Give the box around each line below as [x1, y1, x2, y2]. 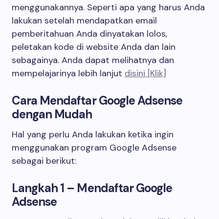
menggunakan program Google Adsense [12, 142, 176, 153]
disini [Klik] [125, 67, 166, 79]
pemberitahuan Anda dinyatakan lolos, [12, 28, 167, 40]
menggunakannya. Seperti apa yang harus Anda [12, 1, 205, 13]
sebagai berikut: [12, 155, 76, 167]
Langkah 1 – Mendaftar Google [12, 180, 173, 196]
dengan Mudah [12, 107, 92, 122]
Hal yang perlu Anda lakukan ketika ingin [12, 129, 174, 140]
